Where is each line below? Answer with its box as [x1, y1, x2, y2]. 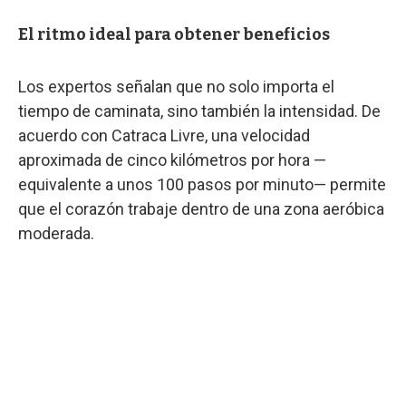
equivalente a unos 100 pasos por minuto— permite [18, 174, 386, 194]
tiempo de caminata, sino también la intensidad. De [18, 101, 381, 121]
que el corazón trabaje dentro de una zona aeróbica [18, 198, 384, 218]
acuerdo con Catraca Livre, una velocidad [18, 125, 310, 145]
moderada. [18, 223, 94, 243]
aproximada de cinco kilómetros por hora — [18, 150, 326, 169]
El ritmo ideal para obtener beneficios [18, 24, 330, 44]
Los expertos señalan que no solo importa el [18, 76, 334, 96]
